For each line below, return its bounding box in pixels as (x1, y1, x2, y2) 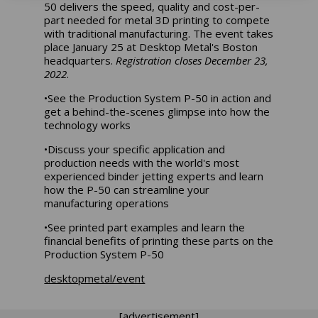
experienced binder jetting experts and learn (44, 168, 264, 183)
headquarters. (44, 53, 116, 67)
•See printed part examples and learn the (44, 219, 246, 234)
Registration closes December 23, (116, 53, 269, 67)
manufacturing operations (44, 195, 170, 210)
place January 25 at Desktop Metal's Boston (44, 39, 258, 54)
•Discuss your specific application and (44, 141, 226, 156)
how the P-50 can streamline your (44, 182, 210, 197)
